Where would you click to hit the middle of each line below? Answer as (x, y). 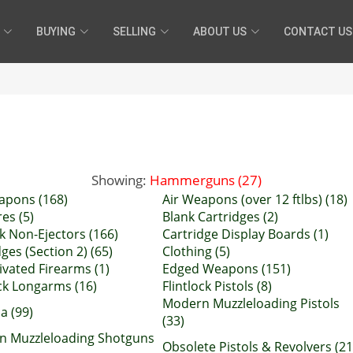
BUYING (56, 31)
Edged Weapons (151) (227, 269)
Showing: (121, 180)
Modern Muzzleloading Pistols (251, 303)
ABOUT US (220, 31)
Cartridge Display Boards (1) (245, 234)
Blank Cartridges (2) (220, 217)
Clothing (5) (196, 251)
